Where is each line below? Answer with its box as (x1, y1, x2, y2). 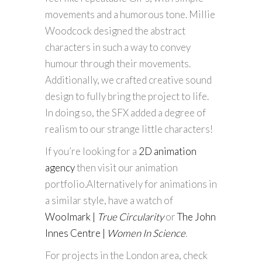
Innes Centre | (45, 226, 107, 239)
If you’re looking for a (45, 144, 139, 157)
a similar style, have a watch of (45, 194, 173, 206)
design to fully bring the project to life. (45, 89, 209, 102)
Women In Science (107, 226, 185, 239)
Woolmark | (45, 210, 97, 223)
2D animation (139, 144, 196, 157)
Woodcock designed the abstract (45, 24, 185, 37)
